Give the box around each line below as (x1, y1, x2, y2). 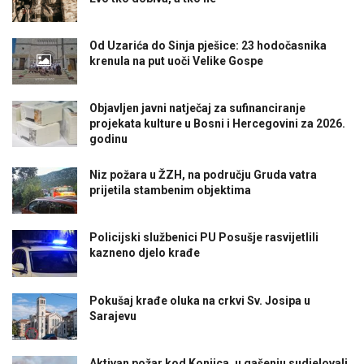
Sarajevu (89, 309, 136, 323)
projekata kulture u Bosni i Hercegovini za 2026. (89, 117, 345, 131)
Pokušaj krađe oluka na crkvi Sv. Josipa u (89, 293, 310, 307)
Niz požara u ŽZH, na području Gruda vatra (89, 168, 317, 182)
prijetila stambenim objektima (89, 184, 251, 197)
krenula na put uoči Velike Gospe (89, 54, 263, 67)
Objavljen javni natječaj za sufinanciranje (89, 102, 305, 115)
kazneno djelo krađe (89, 246, 200, 260)
